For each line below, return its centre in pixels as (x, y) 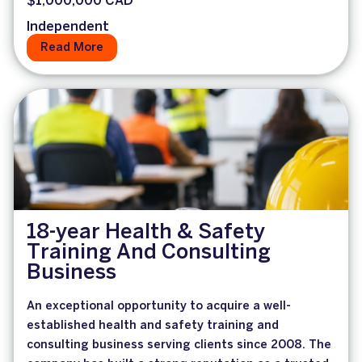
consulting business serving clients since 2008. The (179, 345)
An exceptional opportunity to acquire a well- (159, 307)
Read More (72, 48)
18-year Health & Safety (146, 233)
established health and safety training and (153, 326)
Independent (68, 27)
